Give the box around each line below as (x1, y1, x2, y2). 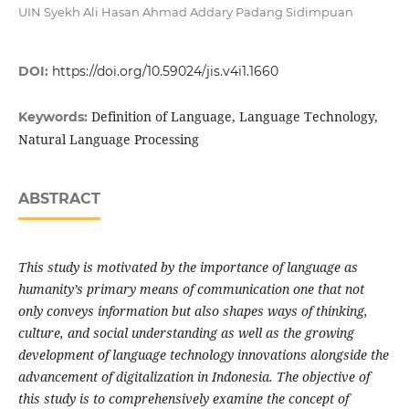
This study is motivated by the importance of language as (17, 258, 358, 277)
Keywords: (17, 109, 91, 126)
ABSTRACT (17, 190, 100, 208)
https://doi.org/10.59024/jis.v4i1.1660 (51, 63, 278, 80)
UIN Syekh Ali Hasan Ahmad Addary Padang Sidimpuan (17, 5, 353, 19)
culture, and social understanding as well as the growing (17, 324, 354, 342)
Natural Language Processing (17, 131, 199, 149)
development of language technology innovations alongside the (17, 346, 389, 364)
